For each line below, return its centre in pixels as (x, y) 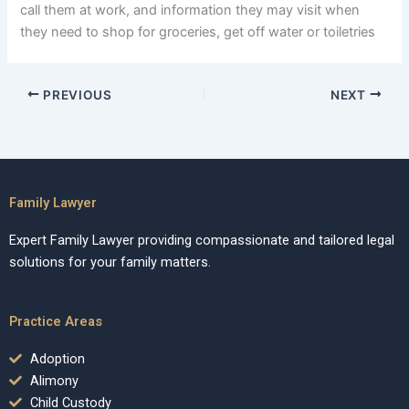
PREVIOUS (76, 94)
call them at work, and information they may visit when (190, 10)
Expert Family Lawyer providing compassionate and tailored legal (202, 240)
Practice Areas (56, 322)
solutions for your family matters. (110, 262)
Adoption (57, 359)
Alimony (54, 381)
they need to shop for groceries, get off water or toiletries (198, 32)
